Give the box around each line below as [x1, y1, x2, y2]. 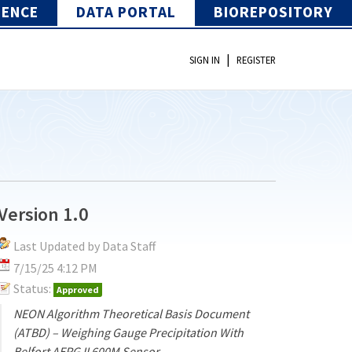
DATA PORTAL [76, 2, 176, 21]
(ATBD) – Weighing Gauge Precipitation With [13, 324, 244, 340]
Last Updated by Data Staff [13, 237, 156, 254]
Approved [57, 283, 100, 295]
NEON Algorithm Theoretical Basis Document [13, 305, 250, 321]
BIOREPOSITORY [214, 2, 333, 21]
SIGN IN [189, 53, 220, 67]
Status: [13, 280, 52, 296]
